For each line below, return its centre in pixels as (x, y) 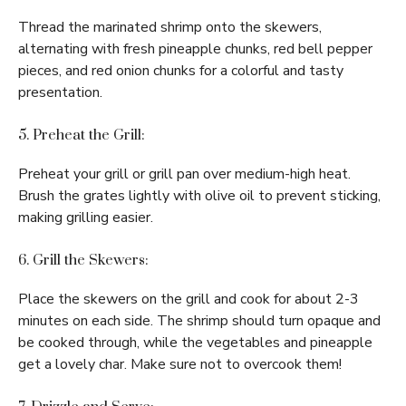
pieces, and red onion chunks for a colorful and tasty (181, 71)
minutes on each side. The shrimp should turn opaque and (199, 321)
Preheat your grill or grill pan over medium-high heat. (184, 174)
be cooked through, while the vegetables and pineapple (195, 343)
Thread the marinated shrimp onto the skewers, (170, 28)
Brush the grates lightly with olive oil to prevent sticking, (199, 196)
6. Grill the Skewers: (83, 261)
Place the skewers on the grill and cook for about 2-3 (188, 300)
